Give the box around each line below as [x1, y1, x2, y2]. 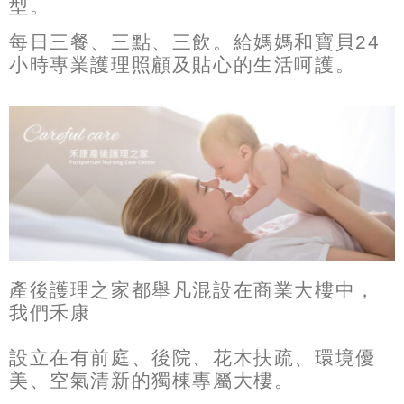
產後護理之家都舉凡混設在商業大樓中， [9, 280, 376, 301]
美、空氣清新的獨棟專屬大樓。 [9, 370, 295, 391]
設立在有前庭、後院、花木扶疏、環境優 [9, 347, 376, 369]
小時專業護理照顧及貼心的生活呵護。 [9, 53, 356, 75]
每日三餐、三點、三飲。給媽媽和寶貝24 [9, 31, 381, 52]
